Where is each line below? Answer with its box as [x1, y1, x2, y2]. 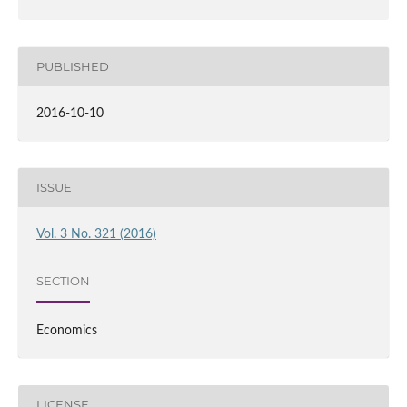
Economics [35, 323, 97, 337]
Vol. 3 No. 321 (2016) [35, 227, 156, 241]
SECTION [35, 273, 90, 289]
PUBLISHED [35, 59, 109, 74]
